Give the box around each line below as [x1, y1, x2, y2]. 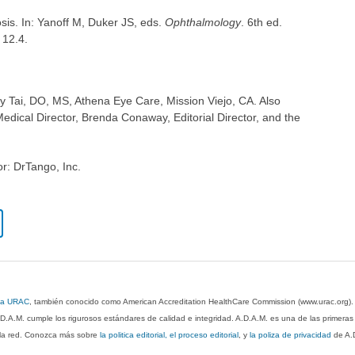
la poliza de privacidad [250, 330, 332, 339]
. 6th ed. [240, 16, 282, 29]
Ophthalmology [164, 16, 241, 29]
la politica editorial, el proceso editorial [100, 330, 239, 339]
